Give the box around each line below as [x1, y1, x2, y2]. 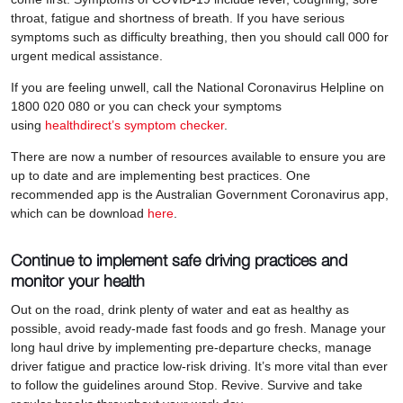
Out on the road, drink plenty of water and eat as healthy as [11, 301, 349, 317]
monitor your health [11, 271, 145, 291]
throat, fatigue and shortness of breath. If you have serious [11, 10, 345, 25]
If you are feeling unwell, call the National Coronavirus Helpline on [11, 79, 384, 94]
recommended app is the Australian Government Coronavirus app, [11, 186, 389, 201]
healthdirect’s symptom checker [45, 117, 224, 132]
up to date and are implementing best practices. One [11, 167, 310, 183]
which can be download [11, 205, 148, 220]
